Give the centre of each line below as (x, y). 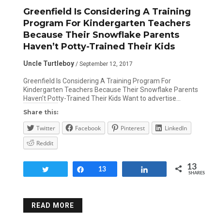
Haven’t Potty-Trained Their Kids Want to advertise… (102, 98)
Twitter (46, 128)
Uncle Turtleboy (48, 63)
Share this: (40, 112)
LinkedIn (176, 128)
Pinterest (132, 128)
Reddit (45, 143)
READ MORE (53, 205)
